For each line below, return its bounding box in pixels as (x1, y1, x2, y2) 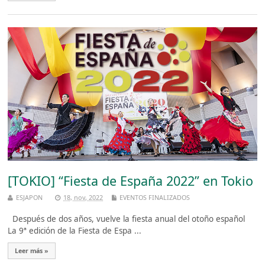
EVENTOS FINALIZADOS (119, 192, 190, 202)
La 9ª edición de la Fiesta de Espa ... (8, 225, 142, 236)
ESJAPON (16, 192, 43, 202)
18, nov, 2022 (63, 192, 104, 202)
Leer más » (15, 246, 49, 255)
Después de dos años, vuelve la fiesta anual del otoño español (8, 213, 250, 224)
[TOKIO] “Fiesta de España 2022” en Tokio (8, 172, 254, 189)
